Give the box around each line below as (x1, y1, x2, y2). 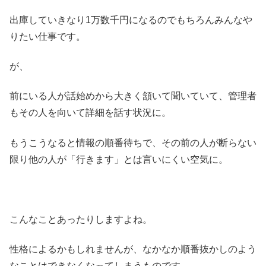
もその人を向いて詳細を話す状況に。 (9, 107, 171, 118)
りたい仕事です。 (9, 31, 85, 42)
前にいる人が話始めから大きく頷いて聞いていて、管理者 (9, 91, 256, 102)
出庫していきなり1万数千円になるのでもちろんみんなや (9, 14, 252, 25)
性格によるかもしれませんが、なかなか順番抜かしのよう (9, 243, 256, 254)
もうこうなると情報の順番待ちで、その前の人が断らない (9, 137, 256, 148)
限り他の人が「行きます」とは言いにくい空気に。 (9, 154, 228, 164)
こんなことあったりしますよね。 (9, 214, 152, 224)
